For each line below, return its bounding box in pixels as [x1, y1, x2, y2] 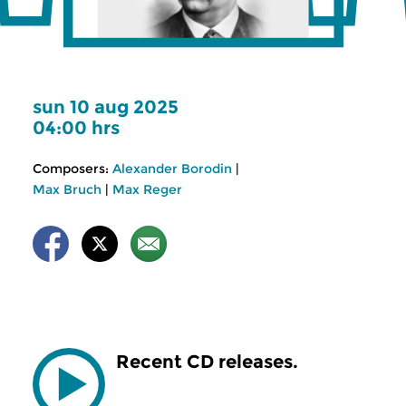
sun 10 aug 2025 [33, 96, 179, 118]
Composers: [33, 160, 109, 177]
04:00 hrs [33, 117, 120, 139]
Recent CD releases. [116, 351, 298, 372]
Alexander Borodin [112, 160, 232, 177]
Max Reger [112, 181, 182, 198]
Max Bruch [33, 181, 101, 198]
